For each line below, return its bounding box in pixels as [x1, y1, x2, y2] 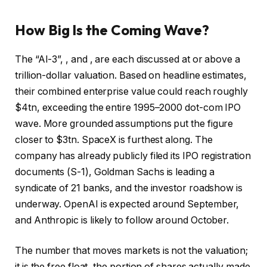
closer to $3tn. [15, 133, 82, 145]
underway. [15, 198, 64, 210]
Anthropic [33, 214, 79, 226]
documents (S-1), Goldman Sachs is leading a [15, 166, 215, 178]
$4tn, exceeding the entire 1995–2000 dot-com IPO [15, 101, 241, 113]
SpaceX [81, 133, 117, 145]
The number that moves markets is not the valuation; [15, 245, 248, 257]
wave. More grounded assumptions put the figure [15, 117, 234, 129]
